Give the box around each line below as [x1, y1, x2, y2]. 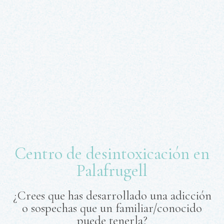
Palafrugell [76, 160, 147, 181]
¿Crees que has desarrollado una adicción [12, 187, 211, 203]
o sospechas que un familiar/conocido [22, 200, 202, 215]
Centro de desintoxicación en [14, 143, 209, 164]
